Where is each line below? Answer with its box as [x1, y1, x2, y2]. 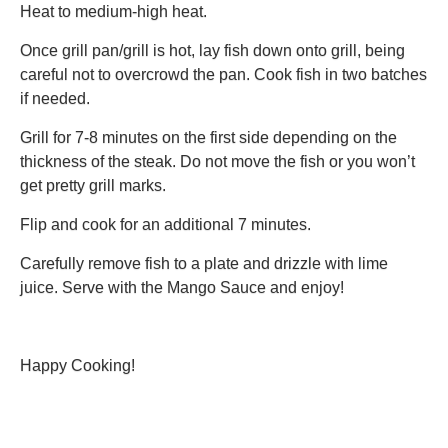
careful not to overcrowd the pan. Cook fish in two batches [20, 66, 427, 84]
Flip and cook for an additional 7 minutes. [20, 216, 311, 234]
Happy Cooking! [20, 357, 135, 375]
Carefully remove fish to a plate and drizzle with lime [20, 255, 388, 273]
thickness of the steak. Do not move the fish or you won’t [20, 153, 415, 171]
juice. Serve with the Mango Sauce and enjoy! [20, 279, 344, 297]
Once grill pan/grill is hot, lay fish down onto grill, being [20, 42, 405, 60]
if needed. [20, 90, 90, 108]
